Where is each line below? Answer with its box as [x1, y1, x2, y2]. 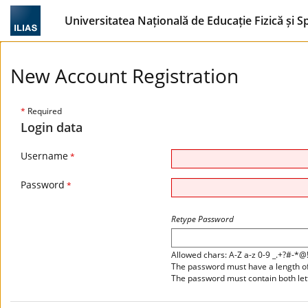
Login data [21, 119, 82, 135]
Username [21, 149, 68, 162]
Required [25, 105, 62, 117]
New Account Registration [10, 63, 239, 89]
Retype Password [171, 213, 234, 225]
